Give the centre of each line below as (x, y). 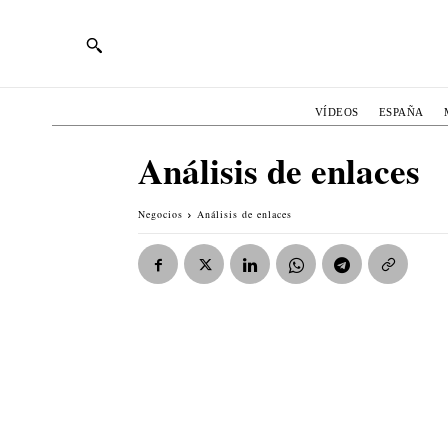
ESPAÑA (401, 111)
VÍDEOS (336, 111)
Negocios (160, 213)
